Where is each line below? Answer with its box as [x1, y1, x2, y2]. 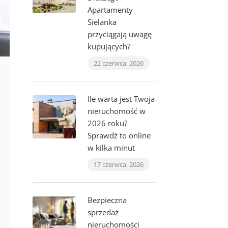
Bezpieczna [87, 195, 127, 205]
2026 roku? [87, 118, 127, 128]
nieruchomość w [87, 106, 146, 116]
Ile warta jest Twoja [87, 94, 155, 104]
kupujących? [87, 41, 130, 51]
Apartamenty [87, 5, 133, 15]
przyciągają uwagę [87, 29, 152, 39]
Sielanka [87, 17, 117, 27]
